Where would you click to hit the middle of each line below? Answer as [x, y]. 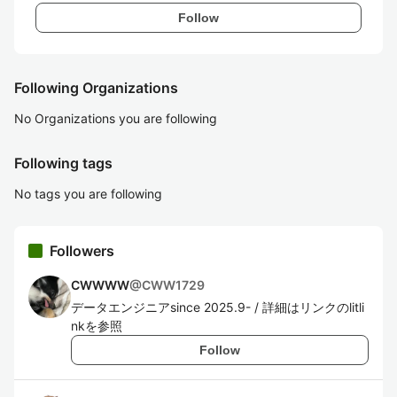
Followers [82, 251]
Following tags [63, 163]
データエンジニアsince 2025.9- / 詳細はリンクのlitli [218, 307]
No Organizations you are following [116, 118]
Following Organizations [96, 88]
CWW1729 [173, 285]
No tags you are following [88, 194]
